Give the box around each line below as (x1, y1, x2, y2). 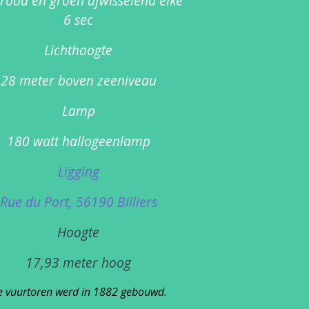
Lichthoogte (44, 41, 112, 60)
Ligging (57, 162, 99, 181)
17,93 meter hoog (26, 253, 131, 272)
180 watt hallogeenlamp (6, 132, 150, 151)
